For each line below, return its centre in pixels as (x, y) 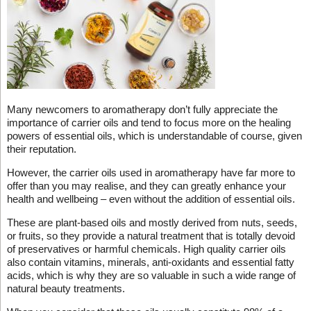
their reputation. (41, 149)
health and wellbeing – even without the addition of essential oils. (151, 199)
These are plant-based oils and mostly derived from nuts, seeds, (152, 222)
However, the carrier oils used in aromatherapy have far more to (151, 172)
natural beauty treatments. (66, 288)
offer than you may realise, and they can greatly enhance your (146, 185)
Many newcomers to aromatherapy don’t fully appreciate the (142, 109)
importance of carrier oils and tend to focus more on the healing (149, 122)
